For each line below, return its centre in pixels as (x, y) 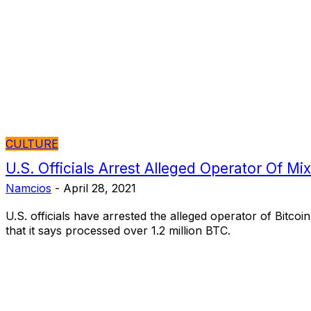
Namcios (28, 188)
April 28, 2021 (100, 188)
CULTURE (32, 144)
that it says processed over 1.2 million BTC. (118, 231)
